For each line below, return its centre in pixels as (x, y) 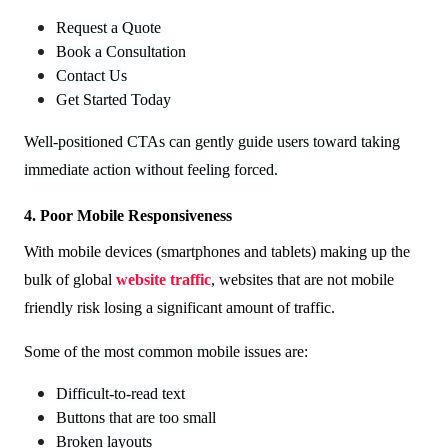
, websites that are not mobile (302, 279)
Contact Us (91, 75)
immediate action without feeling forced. (151, 169)
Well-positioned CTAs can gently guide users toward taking (212, 141)
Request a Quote (108, 27)
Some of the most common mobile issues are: (166, 351)
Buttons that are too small (136, 417)
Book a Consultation (121, 51)
